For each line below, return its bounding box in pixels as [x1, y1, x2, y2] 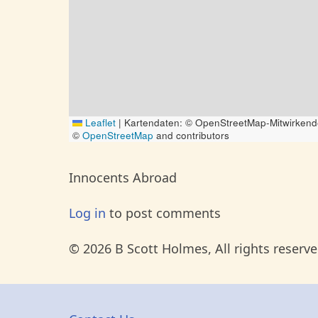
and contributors [153, 128, 229, 142]
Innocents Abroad [69, 169, 177, 186]
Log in [69, 204, 106, 221]
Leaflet [82, 116, 116, 129]
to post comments [106, 204, 221, 221]
